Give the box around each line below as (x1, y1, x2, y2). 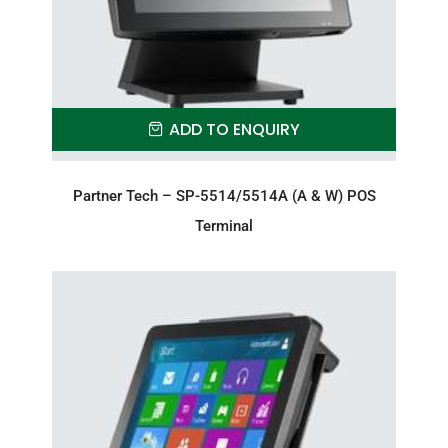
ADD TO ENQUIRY (169, 118, 300, 142)
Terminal (195, 217, 253, 236)
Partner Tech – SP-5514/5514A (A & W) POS (72, 187, 376, 206)
